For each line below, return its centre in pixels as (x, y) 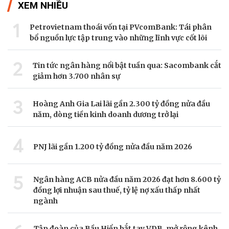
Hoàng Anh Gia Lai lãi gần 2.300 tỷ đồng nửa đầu (121, 104)
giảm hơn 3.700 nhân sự (76, 76)
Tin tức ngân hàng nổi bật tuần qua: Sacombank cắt (127, 65)
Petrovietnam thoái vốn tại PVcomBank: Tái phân (121, 27)
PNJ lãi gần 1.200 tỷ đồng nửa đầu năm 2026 (113, 147)
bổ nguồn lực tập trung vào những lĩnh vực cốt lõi (118, 38)
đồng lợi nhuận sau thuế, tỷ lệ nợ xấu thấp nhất (117, 190)
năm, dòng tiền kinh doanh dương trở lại (106, 114)
